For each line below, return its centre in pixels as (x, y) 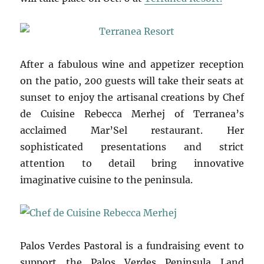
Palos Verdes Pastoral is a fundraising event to (132, 245)
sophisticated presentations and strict (132, 146)
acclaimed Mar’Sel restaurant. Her (132, 130)
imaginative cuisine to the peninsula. (107, 179)
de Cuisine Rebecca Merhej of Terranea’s (132, 113)
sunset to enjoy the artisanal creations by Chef (132, 97)
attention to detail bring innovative (132, 163)
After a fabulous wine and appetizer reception (132, 64)
